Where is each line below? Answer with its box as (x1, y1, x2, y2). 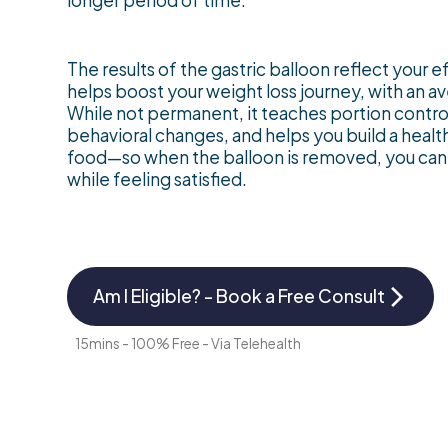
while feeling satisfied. (67, 167, 248, 190)
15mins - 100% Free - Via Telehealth (75, 335, 302, 353)
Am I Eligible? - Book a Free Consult (92, 285, 385, 308)
